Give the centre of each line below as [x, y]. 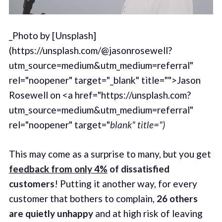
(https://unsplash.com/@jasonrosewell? [90, 51]
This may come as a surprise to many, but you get [110, 154]
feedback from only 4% [58, 168]
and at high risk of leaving [148, 213]
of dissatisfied [139, 168]
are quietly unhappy [51, 213]
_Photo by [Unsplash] [52, 36]
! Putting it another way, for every [126, 183]
